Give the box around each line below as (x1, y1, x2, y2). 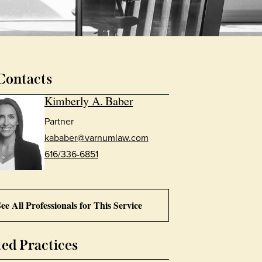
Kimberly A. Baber (44, 93, 133, 109)
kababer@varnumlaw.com (44, 130, 149, 144)
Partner (44, 114, 74, 128)
